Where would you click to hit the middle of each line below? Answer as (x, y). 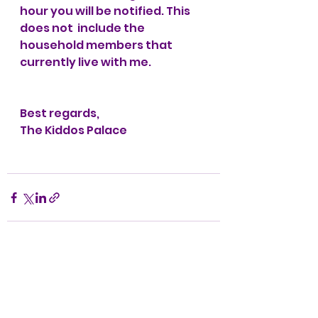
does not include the (83, 28)
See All (202, 278)
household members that (97, 45)
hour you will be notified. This (106, 11)
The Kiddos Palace (73, 130)
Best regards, (60, 113)
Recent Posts (50, 280)
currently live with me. (86, 62)
